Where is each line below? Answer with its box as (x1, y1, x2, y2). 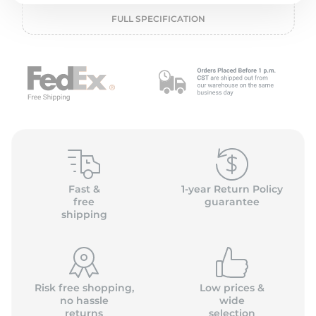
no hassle (59, 294, 109, 307)
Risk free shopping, (34, 281, 134, 294)
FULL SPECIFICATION (111, 13, 205, 24)
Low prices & (199, 281, 265, 294)
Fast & (68, 183, 100, 195)
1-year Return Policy (181, 183, 283, 195)
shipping (61, 208, 107, 221)
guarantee (204, 195, 260, 208)
